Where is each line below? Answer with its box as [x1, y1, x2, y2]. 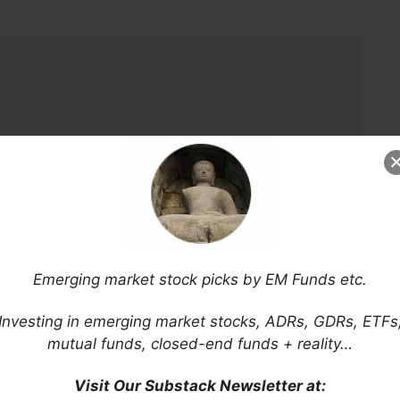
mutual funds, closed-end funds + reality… [47, 335, 353, 354]
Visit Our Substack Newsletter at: [74, 377, 326, 396]
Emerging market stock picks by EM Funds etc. [33, 271, 367, 289]
